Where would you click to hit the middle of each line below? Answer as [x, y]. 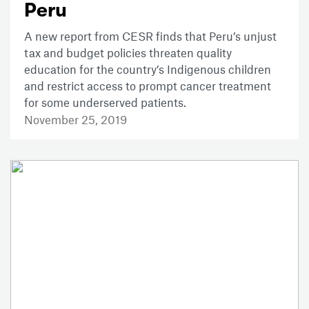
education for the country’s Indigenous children [148, 69]
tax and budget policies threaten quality [128, 53]
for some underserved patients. [105, 102]
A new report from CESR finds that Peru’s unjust [150, 36]
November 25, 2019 [76, 120]
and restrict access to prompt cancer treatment [148, 86]
